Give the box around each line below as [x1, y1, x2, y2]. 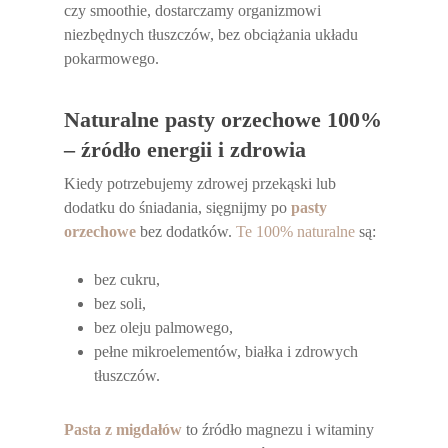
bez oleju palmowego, [94, 319, 234, 336]
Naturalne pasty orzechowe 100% [64, 107, 383, 132]
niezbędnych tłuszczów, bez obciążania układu [64, 26, 359, 43]
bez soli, [94, 295, 147, 312]
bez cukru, [94, 271, 161, 288]
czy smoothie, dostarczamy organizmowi [64, 2, 322, 19]
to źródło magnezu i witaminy [182, 421, 375, 438]
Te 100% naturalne [236, 223, 356, 240]
